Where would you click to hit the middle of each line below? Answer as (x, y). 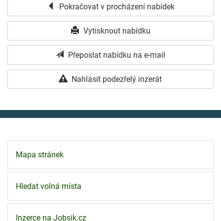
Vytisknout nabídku (116, 31)
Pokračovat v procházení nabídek (116, 6)
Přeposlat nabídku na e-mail (116, 55)
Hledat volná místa (49, 186)
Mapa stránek (40, 154)
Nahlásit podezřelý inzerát (116, 79)
